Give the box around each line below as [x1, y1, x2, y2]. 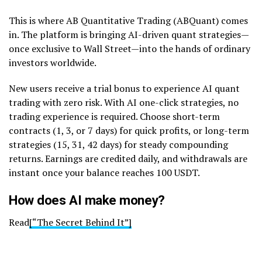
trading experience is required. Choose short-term [9, 110, 220, 123]
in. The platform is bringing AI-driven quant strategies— [9, 28, 249, 42]
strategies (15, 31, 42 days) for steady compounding [9, 138, 228, 151]
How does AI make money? [9, 192, 168, 208]
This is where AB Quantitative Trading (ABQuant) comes [9, 14, 248, 27]
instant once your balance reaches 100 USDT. [9, 166, 200, 180]
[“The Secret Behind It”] [29, 216, 132, 229]
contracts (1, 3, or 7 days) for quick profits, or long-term [9, 124, 249, 137]
